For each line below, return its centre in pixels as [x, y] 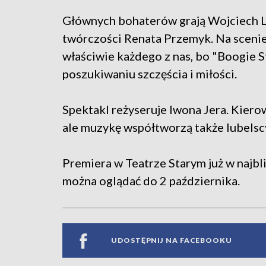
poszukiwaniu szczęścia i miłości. [150, 73]
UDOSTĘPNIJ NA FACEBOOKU [172, 240]
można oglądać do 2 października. [151, 180]
